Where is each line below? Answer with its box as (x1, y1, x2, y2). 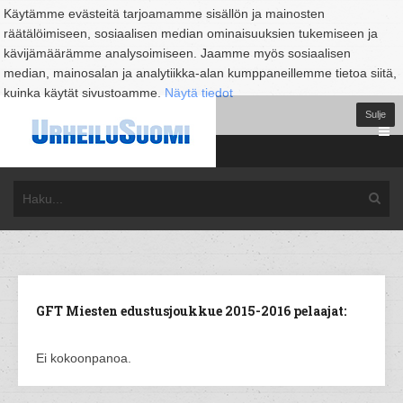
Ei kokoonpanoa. (36, 351, 131, 365)
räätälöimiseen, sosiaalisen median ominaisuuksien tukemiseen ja (4, 26, 378, 40)
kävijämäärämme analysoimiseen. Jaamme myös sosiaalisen (4, 46, 351, 60)
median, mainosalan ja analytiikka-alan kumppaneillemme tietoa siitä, (4, 66, 397, 80)
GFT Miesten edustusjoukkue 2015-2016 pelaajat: (36, 302, 346, 319)
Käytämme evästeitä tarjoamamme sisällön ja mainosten (4, 6, 325, 21)
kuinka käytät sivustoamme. (4, 85, 165, 100)
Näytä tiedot (165, 85, 233, 100)
